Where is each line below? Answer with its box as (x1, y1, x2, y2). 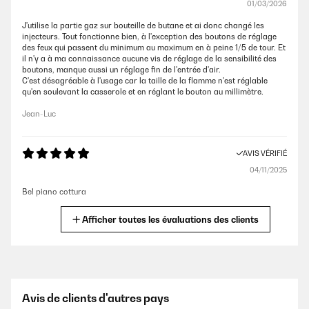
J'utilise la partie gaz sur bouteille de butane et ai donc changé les (22, 21, 264, 30)
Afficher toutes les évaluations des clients (82, 214, 259, 225)
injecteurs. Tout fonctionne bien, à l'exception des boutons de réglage (22, 32, 277, 41)
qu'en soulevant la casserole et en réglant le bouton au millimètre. (22, 87, 263, 97)
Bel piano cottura (22, 187, 86, 197)
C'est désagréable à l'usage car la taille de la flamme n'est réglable (22, 76, 268, 86)
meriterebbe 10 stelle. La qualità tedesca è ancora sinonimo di (22, 298, 250, 308)
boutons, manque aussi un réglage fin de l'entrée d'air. (22, 65, 221, 74)
